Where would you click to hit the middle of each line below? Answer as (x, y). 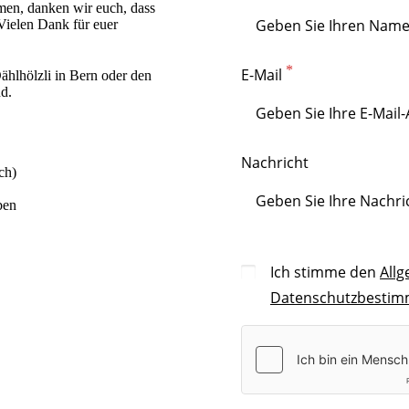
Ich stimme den (325, 272)
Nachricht (275, 162)
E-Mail (262, 74)
